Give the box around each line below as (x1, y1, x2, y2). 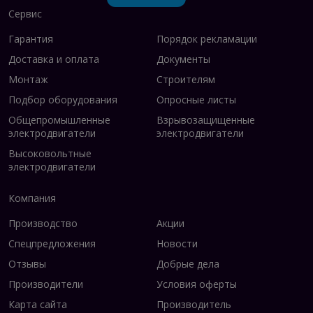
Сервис (8, 6, 42, 20)
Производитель (156, 297, 231, 311)
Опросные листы (156, 92, 236, 106)
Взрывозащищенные (156, 112, 255, 126)
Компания (8, 191, 56, 205)
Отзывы (8, 256, 46, 270)
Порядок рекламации (156, 31, 257, 45)
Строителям (156, 72, 215, 86)
